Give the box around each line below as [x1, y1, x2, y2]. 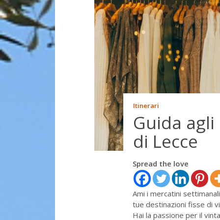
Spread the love [133, 158, 189, 168]
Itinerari [133, 101, 160, 110]
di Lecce [133, 129, 198, 153]
